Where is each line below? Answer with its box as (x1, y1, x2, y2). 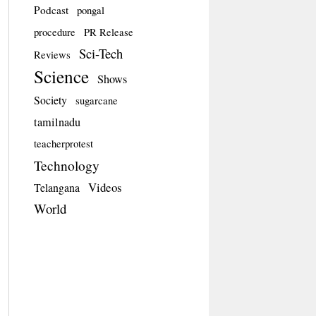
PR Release (83, 25, 133, 39)
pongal (76, 3, 104, 17)
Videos (87, 178, 122, 195)
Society (33, 92, 67, 107)
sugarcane (75, 93, 118, 107)
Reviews (33, 47, 71, 61)
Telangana (33, 179, 80, 195)
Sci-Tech (78, 44, 123, 62)
